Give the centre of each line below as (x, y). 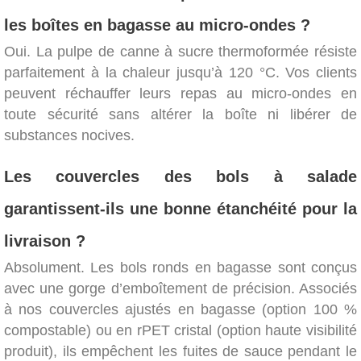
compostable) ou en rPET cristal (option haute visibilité (180, 331)
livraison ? (45, 241)
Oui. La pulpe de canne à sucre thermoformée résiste (180, 52)
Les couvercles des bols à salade (180, 177)
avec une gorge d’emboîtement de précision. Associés (180, 289)
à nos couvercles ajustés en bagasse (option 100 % (180, 310)
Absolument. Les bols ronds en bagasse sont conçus (180, 268)
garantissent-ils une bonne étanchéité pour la (180, 209)
